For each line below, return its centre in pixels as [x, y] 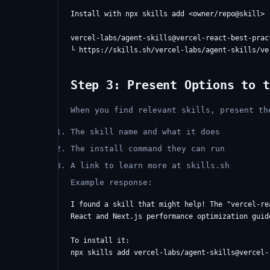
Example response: [111, 182]
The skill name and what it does [145, 132]
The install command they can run [148, 149]
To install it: [100, 240]
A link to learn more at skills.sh [150, 165]
